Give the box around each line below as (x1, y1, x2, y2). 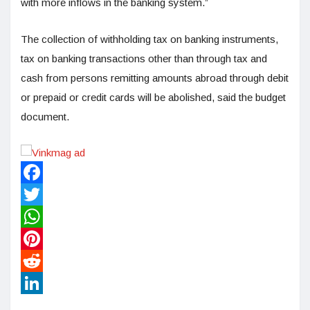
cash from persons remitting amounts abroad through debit (21, 71, 289, 84)
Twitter (21, 210, 51, 222)
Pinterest (21, 254, 62, 266)
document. (21, 110, 69, 122)
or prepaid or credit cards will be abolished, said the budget (21, 91, 286, 103)
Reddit (21, 276, 50, 289)
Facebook (21, 188, 67, 200)
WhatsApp (21, 232, 68, 244)
